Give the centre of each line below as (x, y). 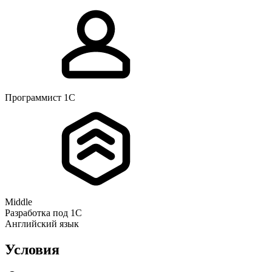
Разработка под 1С (43, 213)
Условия (32, 250)
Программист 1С (40, 98)
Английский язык (42, 224)
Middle (19, 202)
